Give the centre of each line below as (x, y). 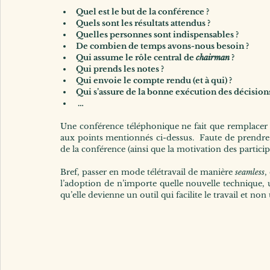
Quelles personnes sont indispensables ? (157, 35)
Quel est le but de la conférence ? (143, 12)
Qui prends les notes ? (120, 69)
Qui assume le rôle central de (136, 58)
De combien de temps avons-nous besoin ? (162, 46)
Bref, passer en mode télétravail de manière (148, 172)
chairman (213, 58)
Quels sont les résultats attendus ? (143, 24)
